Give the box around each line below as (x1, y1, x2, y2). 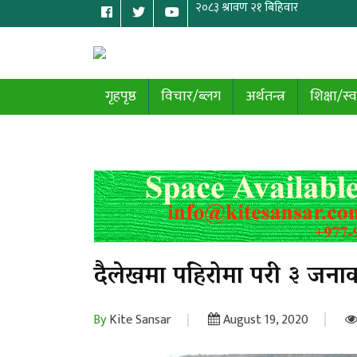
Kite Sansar (106, 309, 171, 331)
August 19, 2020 (220, 309, 308, 331)
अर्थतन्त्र (245, 84, 285, 108)
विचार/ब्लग (161, 84, 221, 108)
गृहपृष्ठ (105, 84, 136, 108)
